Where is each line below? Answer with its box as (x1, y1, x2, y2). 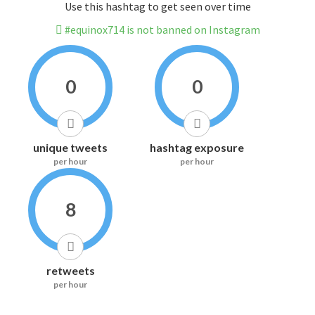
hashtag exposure (150, 141, 244, 155)
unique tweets (33, 141, 108, 155)
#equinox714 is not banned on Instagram (62, 22, 260, 37)
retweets (46, 264, 95, 278)
